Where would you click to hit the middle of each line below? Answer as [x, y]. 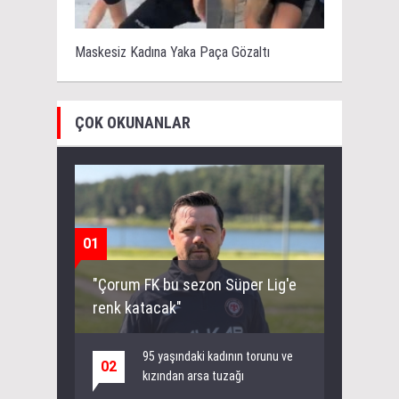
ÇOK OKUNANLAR [133, 123]
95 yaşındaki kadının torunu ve [218, 356]
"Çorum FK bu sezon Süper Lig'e [195, 284]
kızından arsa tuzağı [193, 375]
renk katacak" [137, 307]
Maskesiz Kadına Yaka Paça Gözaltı [172, 53]
